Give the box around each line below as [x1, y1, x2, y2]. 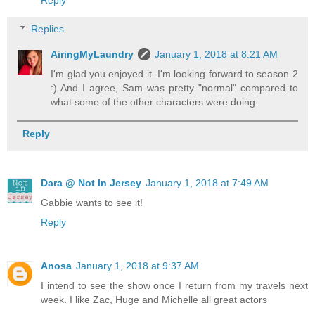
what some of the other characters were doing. [51, 96, 259, 108]
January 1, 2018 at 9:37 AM [76, 260, 199, 272]
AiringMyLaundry [51, 49, 134, 60]
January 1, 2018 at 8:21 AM [155, 49, 278, 60]
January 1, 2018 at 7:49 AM [146, 177, 269, 189]
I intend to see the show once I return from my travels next [41, 280, 308, 292]
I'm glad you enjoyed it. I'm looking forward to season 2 [51, 68, 298, 80]
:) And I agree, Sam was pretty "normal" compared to [51, 82, 298, 94]
